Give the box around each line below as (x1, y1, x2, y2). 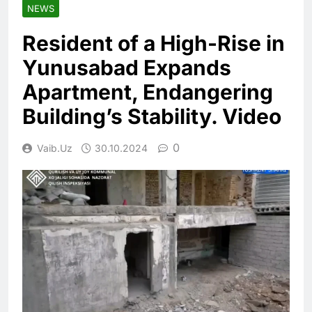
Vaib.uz (37, 142, 72, 155)
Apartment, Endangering (22, 79, 273, 105)
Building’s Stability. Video (22, 104, 281, 130)
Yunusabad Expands (22, 55, 231, 81)
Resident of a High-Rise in (22, 31, 285, 56)
